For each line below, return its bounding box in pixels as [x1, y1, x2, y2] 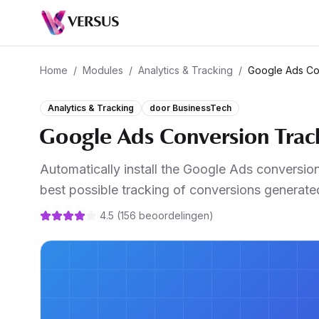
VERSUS [68, 14, 120, 31]
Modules [83, 64, 123, 76]
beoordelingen [139, 209, 209, 221]
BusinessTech [172, 103, 231, 113]
